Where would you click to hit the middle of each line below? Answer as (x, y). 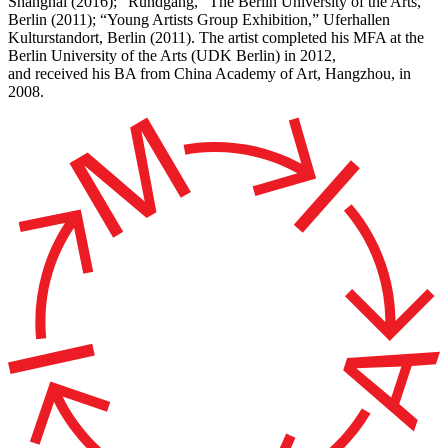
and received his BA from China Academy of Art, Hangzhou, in (209, 73)
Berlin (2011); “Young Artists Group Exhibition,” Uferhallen (199, 19)
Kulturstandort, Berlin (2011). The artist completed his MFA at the (216, 37)
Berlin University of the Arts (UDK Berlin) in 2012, (172, 55)
